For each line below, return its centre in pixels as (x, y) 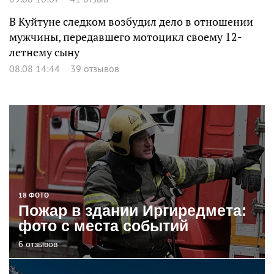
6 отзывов (38, 244)
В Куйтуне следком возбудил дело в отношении (131, 22)
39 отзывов (95, 69)
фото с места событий (103, 226)
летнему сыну (44, 53)
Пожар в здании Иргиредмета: (132, 211)
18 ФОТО (34, 195)
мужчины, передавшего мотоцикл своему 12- (126, 37)
